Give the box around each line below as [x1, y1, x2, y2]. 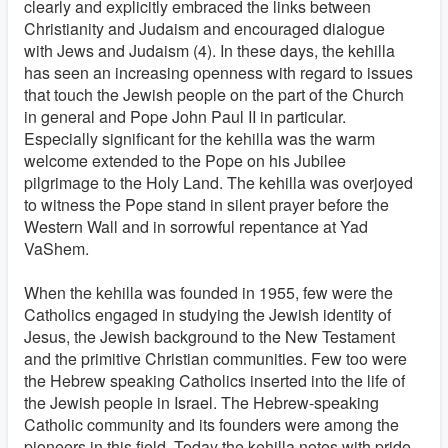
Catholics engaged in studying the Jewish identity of [24, 303, 391, 326]
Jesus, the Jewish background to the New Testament [24, 325, 395, 348]
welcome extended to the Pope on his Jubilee [24, 149, 346, 172]
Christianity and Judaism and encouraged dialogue [24, 17, 385, 40]
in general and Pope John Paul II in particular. [24, 105, 346, 128]
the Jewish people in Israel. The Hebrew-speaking [24, 391, 379, 414]
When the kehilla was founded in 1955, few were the [24, 281, 393, 304]
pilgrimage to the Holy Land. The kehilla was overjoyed [24, 171, 413, 194]
